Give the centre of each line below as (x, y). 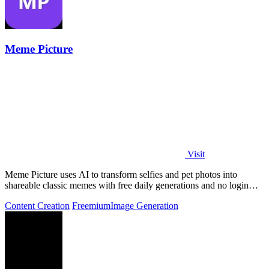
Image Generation (144, 205)
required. (22, 196)
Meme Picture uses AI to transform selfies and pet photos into (121, 174)
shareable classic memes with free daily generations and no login (127, 185)
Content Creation (37, 205)
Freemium (91, 205)
